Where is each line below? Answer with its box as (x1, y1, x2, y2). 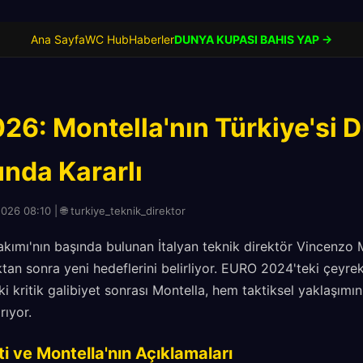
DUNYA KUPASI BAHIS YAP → (174, 32, 332, 46)
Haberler (129, 32, 174, 46)
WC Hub (85, 32, 129, 46)
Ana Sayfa (31, 32, 85, 46)
